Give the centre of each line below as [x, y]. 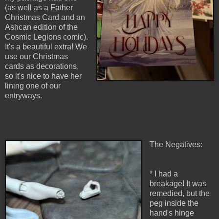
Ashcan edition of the [41, 27]
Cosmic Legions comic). [46, 37]
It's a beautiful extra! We [46, 47]
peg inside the [174, 203]
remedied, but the [179, 194]
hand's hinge [172, 213]
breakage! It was [178, 184]
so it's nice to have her [43, 76]
